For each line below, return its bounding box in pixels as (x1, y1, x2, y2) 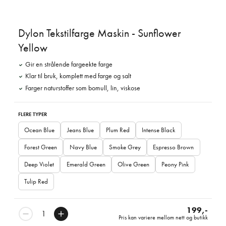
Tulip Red (24, 177, 48, 186)
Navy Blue (69, 142, 97, 151)
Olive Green (117, 159, 149, 168)
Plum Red (105, 125, 130, 134)
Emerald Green (66, 159, 105, 168)
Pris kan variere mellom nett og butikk (119, 213, 208, 221)
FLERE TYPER (18, 110, 47, 118)
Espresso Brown (153, 142, 194, 151)
